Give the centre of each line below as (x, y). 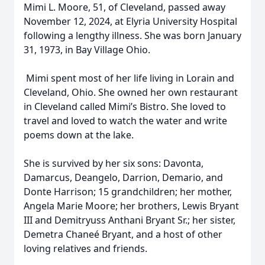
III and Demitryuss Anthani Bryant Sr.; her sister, (130, 220)
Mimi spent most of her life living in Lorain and (129, 78)
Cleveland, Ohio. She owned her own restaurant (131, 92)
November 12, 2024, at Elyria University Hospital (130, 21)
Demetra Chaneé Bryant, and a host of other (123, 234)
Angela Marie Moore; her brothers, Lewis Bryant (131, 206)
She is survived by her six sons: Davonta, (114, 163)
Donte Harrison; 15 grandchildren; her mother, (128, 192)
